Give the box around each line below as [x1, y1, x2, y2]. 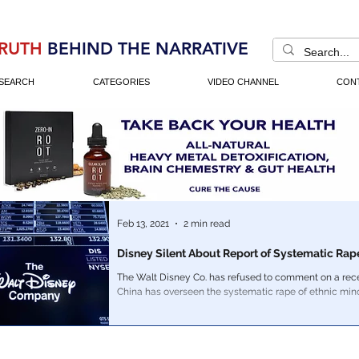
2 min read [184, 218, 230, 229]
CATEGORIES [92, 77, 150, 87]
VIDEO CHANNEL [208, 77, 279, 87]
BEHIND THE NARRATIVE [47, 38, 248, 58]
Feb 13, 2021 [117, 218, 169, 229]
